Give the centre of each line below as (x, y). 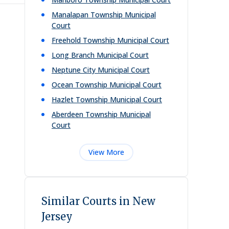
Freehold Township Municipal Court (110, 40)
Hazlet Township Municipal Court (107, 99)
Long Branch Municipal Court (100, 55)
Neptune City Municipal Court (101, 70)
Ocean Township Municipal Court (107, 85)
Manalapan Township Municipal (104, 15)
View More (106, 152)
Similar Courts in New (98, 201)
